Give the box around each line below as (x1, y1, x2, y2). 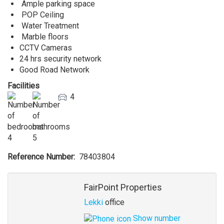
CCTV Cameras (19, 43, 74, 52)
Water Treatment (19, 21, 81, 30)
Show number (130, 213, 180, 223)
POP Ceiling (19, 10, 66, 19)
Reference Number (7, 152, 73, 161)
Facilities (7, 81, 39, 90)
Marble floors (19, 32, 70, 41)
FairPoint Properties (83, 182, 162, 192)
